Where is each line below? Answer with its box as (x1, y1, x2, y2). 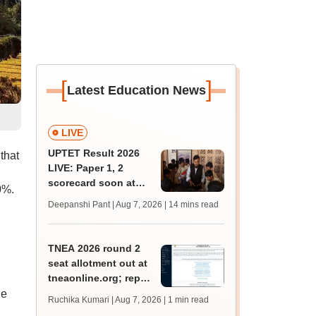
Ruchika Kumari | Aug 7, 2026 (48, 295, 162, 305)
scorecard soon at (48, 177, 136, 188)
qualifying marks (48, 207, 129, 218)
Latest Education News (66, 83, 206, 97)
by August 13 (48, 287, 113, 298)
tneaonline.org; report (48, 272, 154, 284)
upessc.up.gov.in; (48, 192, 135, 203)
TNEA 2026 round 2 (48, 243, 141, 254)
